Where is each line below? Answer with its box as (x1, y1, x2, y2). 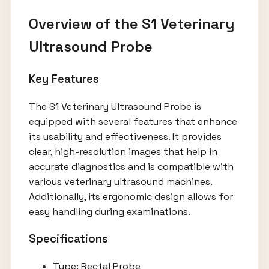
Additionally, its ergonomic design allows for (28, 190, 233, 203)
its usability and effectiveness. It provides (28, 130, 222, 143)
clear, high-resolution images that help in (28, 145, 217, 158)
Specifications (28, 232, 108, 246)
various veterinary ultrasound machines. (28, 175, 212, 188)
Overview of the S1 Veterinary (28, 14, 234, 34)
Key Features (28, 71, 99, 86)
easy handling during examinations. (28, 205, 190, 218)
